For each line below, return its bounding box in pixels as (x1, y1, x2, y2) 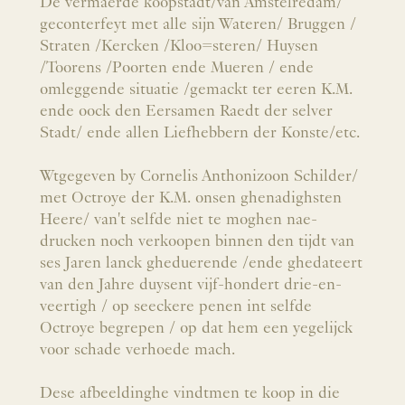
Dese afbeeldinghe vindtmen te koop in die (40, 384, 340, 402)
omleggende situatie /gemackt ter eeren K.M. (40, 80, 353, 99)
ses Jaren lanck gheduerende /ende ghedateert (40, 254, 363, 272)
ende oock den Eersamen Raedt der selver (40, 102, 333, 120)
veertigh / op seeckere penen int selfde (40, 297, 312, 316)
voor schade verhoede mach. (40, 341, 235, 359)
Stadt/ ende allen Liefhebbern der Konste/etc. (40, 124, 360, 142)
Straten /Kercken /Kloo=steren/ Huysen (40, 37, 318, 55)
